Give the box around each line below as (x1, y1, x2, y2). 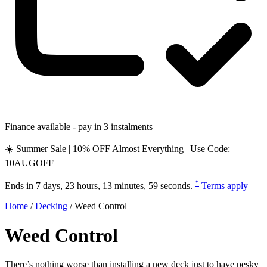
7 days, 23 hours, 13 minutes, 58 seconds (36, 181, 190, 191)
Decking (35, 201, 67, 212)
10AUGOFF (5, 158, 54, 168)
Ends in (5, 181, 36, 191)
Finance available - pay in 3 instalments (5, 122, 153, 132)
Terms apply (201, 181, 248, 191)
